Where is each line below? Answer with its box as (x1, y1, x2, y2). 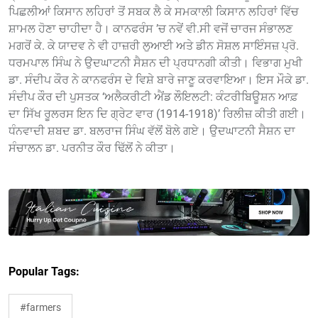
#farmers (20, 302, 61, 314)
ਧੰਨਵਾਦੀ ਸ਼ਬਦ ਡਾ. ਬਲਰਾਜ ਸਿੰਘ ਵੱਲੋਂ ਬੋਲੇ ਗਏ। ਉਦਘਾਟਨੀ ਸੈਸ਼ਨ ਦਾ (9, 124, 295, 138)
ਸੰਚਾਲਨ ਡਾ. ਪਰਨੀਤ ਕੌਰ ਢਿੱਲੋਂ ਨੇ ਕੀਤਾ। (9, 141, 175, 155)
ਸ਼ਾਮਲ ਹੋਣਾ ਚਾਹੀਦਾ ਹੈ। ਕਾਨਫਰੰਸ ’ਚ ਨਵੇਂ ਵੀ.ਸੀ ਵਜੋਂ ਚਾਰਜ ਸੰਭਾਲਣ (9, 22, 292, 36)
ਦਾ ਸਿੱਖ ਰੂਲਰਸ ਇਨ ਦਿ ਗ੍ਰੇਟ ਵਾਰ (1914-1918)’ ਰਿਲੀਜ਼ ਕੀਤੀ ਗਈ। (9, 107, 306, 121)
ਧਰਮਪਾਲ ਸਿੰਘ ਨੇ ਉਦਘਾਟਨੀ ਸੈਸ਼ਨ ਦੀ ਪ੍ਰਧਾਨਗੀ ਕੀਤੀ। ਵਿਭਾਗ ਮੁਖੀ (9, 56, 302, 70)
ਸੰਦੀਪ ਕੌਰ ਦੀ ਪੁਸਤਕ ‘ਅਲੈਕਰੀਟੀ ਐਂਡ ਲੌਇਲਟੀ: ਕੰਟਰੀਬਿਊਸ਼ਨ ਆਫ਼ (9, 90, 298, 104)
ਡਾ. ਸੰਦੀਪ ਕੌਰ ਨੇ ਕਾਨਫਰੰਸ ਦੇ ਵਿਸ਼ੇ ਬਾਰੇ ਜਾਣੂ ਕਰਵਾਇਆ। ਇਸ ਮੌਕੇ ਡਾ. (9, 73, 309, 87)
